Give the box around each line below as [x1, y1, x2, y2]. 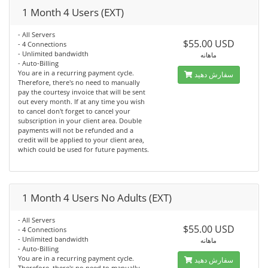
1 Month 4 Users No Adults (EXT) [22, 191, 172, 205]
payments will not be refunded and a [18, 126, 133, 135]
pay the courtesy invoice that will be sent [18, 87, 145, 96]
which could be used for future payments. [18, 145, 149, 154]
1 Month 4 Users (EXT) [22, 5, 124, 19]
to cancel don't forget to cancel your [18, 106, 130, 115]
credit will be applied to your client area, [18, 135, 144, 144]
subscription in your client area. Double [18, 116, 142, 125]
